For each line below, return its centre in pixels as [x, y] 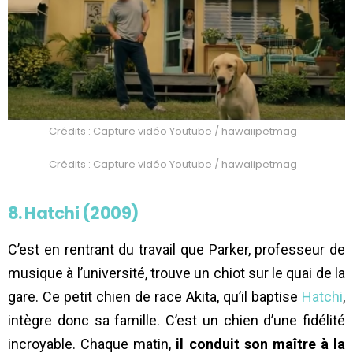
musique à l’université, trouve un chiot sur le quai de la [176, 273]
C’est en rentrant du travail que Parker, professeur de [176, 250]
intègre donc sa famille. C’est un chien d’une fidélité [176, 321]
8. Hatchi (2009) [73, 214]
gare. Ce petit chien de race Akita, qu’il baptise [155, 297]
